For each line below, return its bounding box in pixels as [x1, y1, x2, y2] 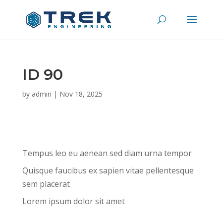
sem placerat [22, 178, 70, 189]
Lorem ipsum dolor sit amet [22, 196, 125, 207]
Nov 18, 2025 [59, 89, 103, 99]
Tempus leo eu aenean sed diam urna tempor [22, 148, 192, 159]
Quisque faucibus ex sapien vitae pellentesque [22, 165, 194, 176]
